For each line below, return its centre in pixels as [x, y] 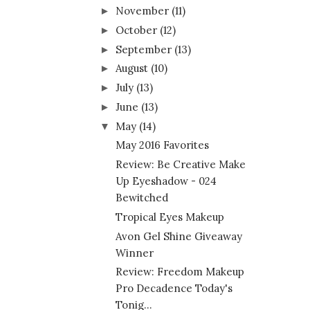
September [144, 49]
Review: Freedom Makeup [180, 272]
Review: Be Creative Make [180, 165]
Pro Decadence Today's [174, 289]
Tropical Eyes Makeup [170, 217]
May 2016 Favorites [162, 145]
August [132, 69]
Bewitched [142, 198]
